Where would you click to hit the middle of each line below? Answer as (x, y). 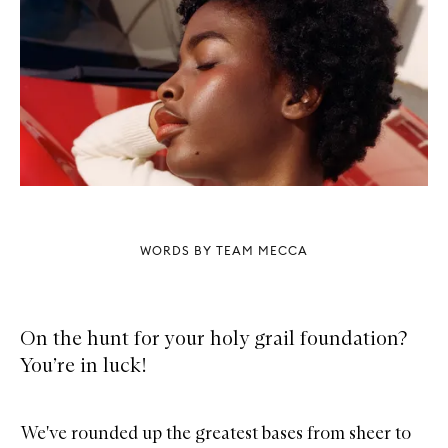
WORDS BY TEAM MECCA (224, 250)
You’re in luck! (83, 364)
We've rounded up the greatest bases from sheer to (215, 432)
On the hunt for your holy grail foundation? (214, 337)
